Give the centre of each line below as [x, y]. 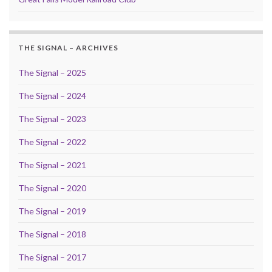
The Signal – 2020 [52, 188]
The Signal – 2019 [52, 211]
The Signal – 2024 [52, 95]
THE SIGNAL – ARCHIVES [68, 47]
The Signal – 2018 [52, 234]
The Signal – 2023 [52, 118]
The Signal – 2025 [52, 72]
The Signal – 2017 [52, 257]
